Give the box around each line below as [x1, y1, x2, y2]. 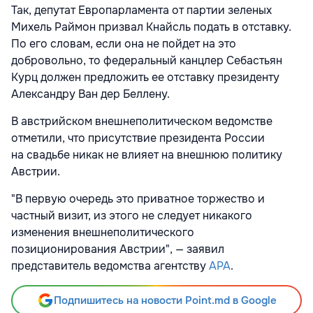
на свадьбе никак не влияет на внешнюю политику [11, 147, 282, 163]
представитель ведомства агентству [11, 259, 209, 274]
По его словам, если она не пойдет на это [11, 36, 236, 52]
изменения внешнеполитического [11, 225, 194, 240]
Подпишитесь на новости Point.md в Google [53, 293, 277, 308]
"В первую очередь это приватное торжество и [11, 191, 265, 207]
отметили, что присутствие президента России [11, 131, 265, 146]
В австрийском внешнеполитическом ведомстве [11, 114, 272, 129]
